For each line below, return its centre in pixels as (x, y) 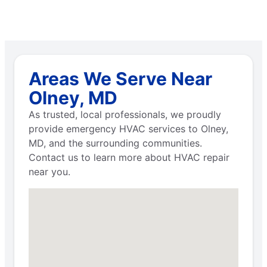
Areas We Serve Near (120, 78)
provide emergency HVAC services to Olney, (128, 128)
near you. (49, 171)
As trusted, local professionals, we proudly (125, 114)
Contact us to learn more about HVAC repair (129, 157)
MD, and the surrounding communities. (115, 143)
